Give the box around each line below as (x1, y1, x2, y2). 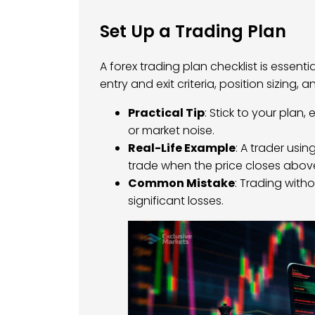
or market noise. (128, 122, 214, 139)
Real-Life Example (128, 140, 236, 157)
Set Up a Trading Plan (100, 20, 286, 44)
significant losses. (128, 193, 224, 210)
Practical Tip (128, 105, 205, 122)
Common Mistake (128, 175, 235, 192)
